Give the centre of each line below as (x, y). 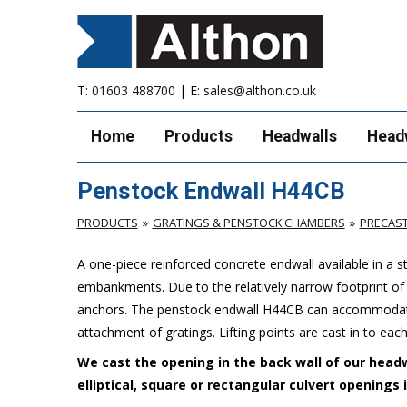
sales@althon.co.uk (259, 90)
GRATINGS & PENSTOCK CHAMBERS (248, 222)
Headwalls (299, 136)
